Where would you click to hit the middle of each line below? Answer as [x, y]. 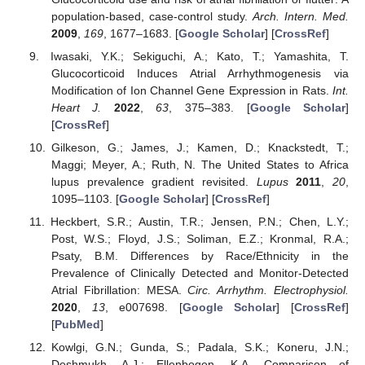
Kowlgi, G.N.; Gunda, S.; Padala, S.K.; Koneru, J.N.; [200, 347]
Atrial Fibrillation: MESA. [119, 290]
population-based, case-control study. [152, 16]
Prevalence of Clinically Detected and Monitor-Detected [200, 273]
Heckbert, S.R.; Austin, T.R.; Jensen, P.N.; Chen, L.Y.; [199, 222]
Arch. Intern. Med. [301, 16]
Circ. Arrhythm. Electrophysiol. [268, 290]
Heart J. [76, 108]
